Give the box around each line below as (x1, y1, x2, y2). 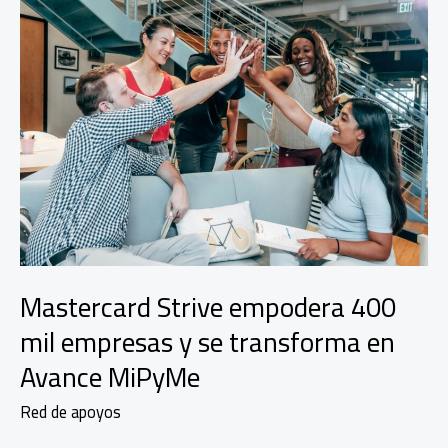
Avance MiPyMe (20, 351, 200, 404)
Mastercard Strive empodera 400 (20, 281, 396, 334)
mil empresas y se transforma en (20, 316, 395, 369)
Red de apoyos (20, 396, 121, 427)
